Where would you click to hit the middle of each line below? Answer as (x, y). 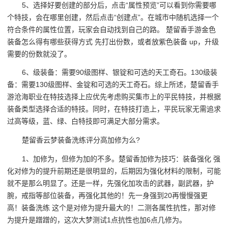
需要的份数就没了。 (39, 54)
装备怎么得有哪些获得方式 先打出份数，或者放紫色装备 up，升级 (113, 41)
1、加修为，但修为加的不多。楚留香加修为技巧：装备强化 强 (121, 159)
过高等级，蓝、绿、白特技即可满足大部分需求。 (85, 121)
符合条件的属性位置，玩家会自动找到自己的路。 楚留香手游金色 (111, 29)
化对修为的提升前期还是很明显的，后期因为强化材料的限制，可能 (114, 171)
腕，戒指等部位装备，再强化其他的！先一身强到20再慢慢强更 (107, 195)
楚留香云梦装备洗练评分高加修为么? (81, 140)
